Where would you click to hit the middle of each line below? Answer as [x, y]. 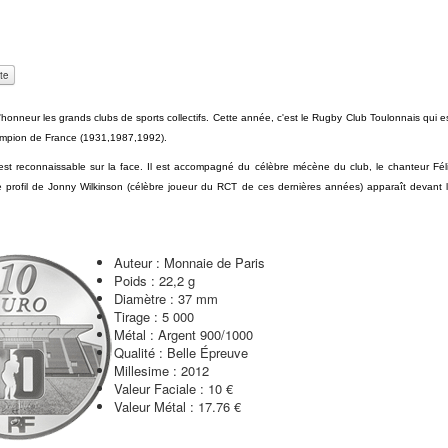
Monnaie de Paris [212, 262]
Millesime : [145, 370]
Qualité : [138, 352]
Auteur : [137, 262]
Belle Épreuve [205, 352]
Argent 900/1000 [203, 334]
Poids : [134, 280]
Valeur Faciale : [159, 388]
